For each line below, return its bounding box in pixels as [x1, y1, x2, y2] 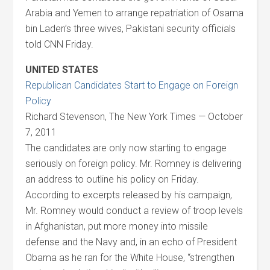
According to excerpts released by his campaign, [25, 189, 233, 201]
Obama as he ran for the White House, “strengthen [25, 252, 235, 263]
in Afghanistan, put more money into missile [25, 221, 209, 232]
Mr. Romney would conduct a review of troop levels [25, 205, 243, 216]
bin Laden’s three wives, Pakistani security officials [25, 23, 236, 34]
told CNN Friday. [25, 39, 94, 50]
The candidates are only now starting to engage [25, 142, 227, 154]
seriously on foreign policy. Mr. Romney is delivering [25, 158, 242, 169]
